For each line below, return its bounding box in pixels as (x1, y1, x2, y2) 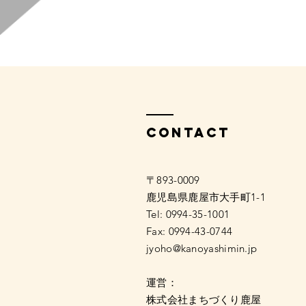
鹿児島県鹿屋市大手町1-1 (146, 191, 266, 204)
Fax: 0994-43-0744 (146, 225, 233, 238)
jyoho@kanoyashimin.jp (146, 242, 258, 255)
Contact (146, 124, 230, 141)
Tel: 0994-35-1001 (146, 208, 230, 221)
